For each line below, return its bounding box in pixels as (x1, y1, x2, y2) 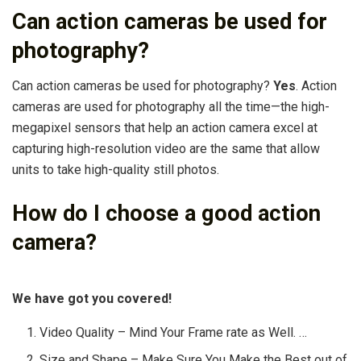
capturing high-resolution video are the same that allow (12, 141, 320, 157)
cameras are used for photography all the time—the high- (12, 99, 330, 115)
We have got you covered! (12, 291, 172, 307)
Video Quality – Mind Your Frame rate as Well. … (39, 325, 308, 341)
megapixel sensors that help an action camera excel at (12, 120, 317, 136)
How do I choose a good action (12, 200, 321, 226)
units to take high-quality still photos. (12, 162, 219, 178)
